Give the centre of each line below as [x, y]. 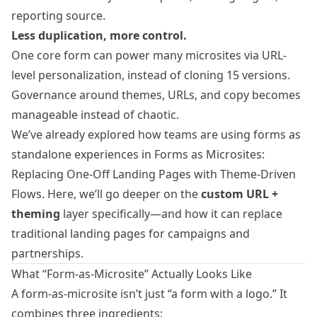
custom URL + [240, 194]
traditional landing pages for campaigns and [131, 234]
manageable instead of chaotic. [95, 115]
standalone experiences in [83, 154]
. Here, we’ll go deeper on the [121, 194]
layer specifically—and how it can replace [171, 214]
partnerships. [47, 253]
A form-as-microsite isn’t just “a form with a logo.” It [149, 294]
